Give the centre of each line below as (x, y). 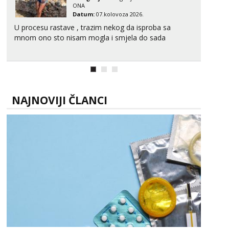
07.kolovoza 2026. (119, 14)
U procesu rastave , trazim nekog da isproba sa (93, 27)
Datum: (84, 14)
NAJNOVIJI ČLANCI (60, 100)
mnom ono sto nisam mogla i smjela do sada (90, 38)
